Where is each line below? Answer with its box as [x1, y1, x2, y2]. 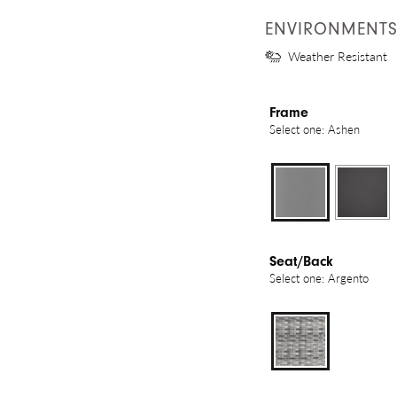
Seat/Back [269, 253, 333, 270]
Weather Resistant [288, 47, 387, 66]
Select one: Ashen [269, 121, 360, 138]
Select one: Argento [269, 269, 369, 287]
